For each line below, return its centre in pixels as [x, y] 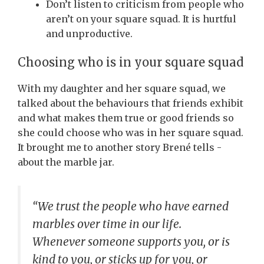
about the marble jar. [67, 162]
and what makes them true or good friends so [126, 118]
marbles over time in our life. [107, 224]
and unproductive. [90, 33]
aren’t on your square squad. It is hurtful [141, 19]
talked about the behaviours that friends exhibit [131, 103]
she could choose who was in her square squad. [131, 132]
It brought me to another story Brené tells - [120, 147]
